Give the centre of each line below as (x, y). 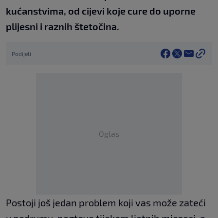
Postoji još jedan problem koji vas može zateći (106, 203)
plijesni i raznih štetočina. (63, 27)
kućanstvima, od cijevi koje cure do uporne (101, 11)
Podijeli (21, 54)
